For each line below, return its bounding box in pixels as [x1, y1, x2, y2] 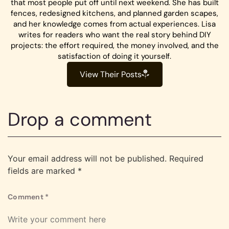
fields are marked [8, 166, 78, 176]
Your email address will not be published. [8, 153, 167, 164]
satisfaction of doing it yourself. [58, 51, 171, 61]
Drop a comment [8, 107, 152, 132]
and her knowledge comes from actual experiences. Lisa [13, 18, 216, 29]
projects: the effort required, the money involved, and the [10, 40, 219, 51]
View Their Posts [79, 68, 142, 80]
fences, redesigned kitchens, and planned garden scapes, [11, 8, 218, 18]
